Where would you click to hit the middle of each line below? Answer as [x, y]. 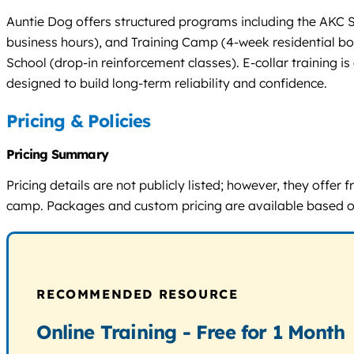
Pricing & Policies [79, 121]
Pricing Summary [57, 154]
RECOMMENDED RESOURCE [137, 294]
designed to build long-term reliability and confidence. [167, 83]
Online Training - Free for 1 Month [191, 332]
